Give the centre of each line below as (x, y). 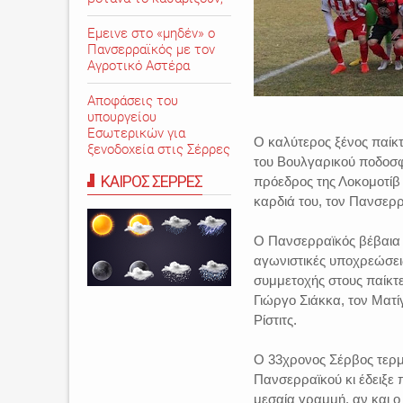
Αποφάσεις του (133, 101)
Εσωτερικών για (136, 133)
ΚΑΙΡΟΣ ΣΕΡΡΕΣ (152, 181)
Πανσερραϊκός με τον (151, 49)
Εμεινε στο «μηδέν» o (151, 33)
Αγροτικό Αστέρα (139, 66)
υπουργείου (122, 117)
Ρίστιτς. (275, 320)
